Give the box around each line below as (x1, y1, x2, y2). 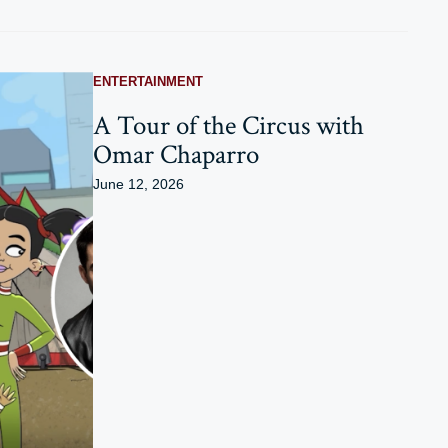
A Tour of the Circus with (92, 108, 364, 144)
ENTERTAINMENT (92, 74, 203, 90)
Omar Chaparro (92, 137, 259, 173)
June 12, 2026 (92, 176, 184, 193)
